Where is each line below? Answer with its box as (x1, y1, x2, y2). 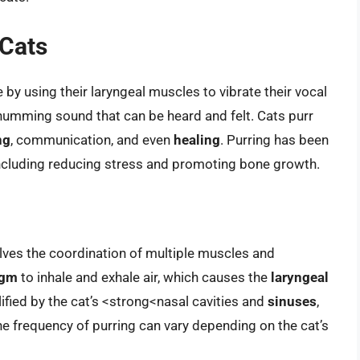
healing (174, 131, 220, 148)
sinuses (268, 293, 317, 310)
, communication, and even (10, 131, 174, 148)
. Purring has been (220, 131, 329, 148)
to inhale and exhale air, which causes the (18, 269, 271, 286)
